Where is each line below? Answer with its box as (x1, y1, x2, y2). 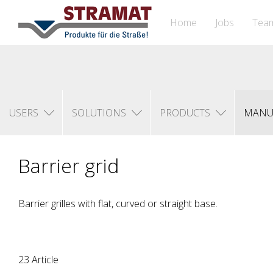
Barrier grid (18, 152, 119, 179)
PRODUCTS (160, 106, 210, 119)
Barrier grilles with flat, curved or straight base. (18, 197, 218, 210)
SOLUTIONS (72, 106, 126, 119)
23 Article (18, 253, 58, 266)
